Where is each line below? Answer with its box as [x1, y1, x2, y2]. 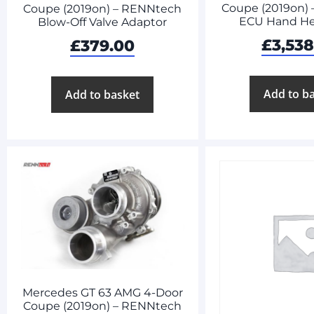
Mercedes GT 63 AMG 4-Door [22, 286, 183, 300]
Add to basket [65, 86, 140, 102]
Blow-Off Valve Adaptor [38, 15, 168, 29]
